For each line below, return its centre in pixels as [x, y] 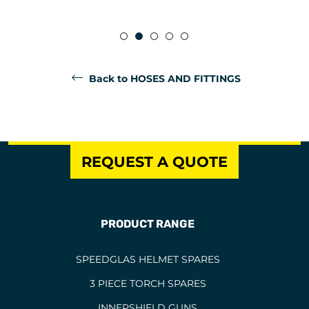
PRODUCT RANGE [148, 224]
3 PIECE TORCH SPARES [148, 284]
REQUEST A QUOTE [154, 162]
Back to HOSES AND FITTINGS [163, 79]
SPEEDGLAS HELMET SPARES [148, 260]
